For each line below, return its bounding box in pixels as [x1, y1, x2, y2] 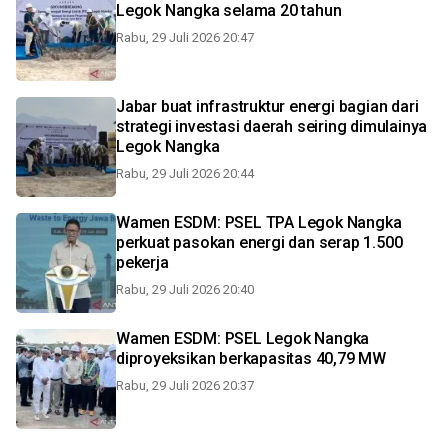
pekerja [116, 253, 169, 272]
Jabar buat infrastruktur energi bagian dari [116, 97, 419, 116]
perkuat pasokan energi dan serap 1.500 [116, 233, 403, 252]
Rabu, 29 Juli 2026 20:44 [116, 166, 254, 181]
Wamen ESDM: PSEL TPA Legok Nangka [116, 213, 402, 232]
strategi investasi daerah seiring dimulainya [116, 117, 428, 136]
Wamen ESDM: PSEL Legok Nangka [116, 329, 370, 348]
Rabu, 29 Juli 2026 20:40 [116, 282, 254, 297]
